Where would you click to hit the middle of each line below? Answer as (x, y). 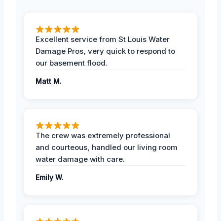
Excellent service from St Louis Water (103, 39)
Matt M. (49, 81)
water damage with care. (80, 159)
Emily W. (50, 177)
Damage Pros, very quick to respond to (105, 51)
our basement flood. (72, 63)
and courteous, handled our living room (107, 147)
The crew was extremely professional (103, 135)
